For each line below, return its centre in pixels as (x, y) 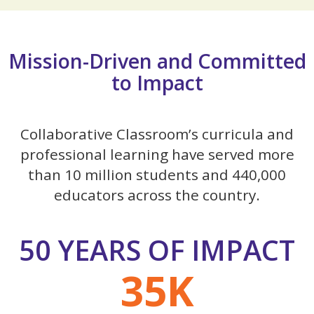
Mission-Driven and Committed (157, 61)
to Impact (157, 83)
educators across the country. (157, 194)
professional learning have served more (157, 154)
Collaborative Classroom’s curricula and (157, 134)
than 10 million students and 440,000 (157, 174)
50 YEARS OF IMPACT (157, 250)
